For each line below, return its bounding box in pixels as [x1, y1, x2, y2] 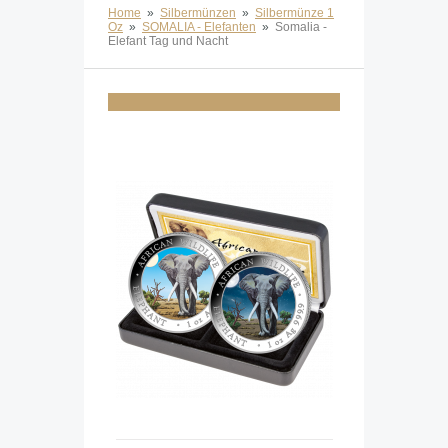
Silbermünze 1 [255, 6, 334, 21]
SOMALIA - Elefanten [142, 20, 256, 35]
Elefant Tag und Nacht [108, 34, 228, 49]
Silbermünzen [160, 6, 236, 21]
